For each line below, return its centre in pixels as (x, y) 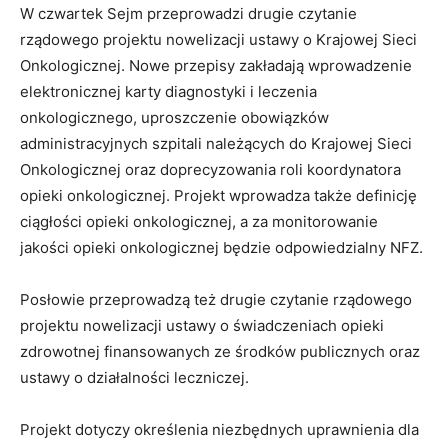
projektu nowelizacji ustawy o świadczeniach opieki (202, 326)
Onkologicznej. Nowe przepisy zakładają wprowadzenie (216, 66)
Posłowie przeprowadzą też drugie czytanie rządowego (216, 300)
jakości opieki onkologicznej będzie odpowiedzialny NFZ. (221, 248)
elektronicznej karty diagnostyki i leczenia (168, 92)
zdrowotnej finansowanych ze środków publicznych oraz (220, 352)
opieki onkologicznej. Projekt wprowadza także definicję (218, 196)
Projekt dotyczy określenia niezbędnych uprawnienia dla (219, 430)
